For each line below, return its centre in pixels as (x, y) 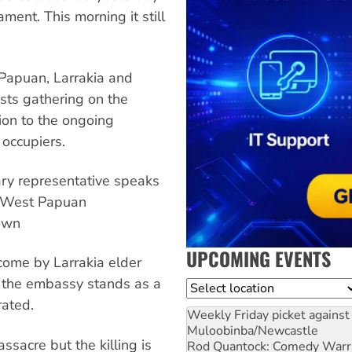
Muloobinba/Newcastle (253, 330)
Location (211, 287)
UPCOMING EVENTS (258, 258)
